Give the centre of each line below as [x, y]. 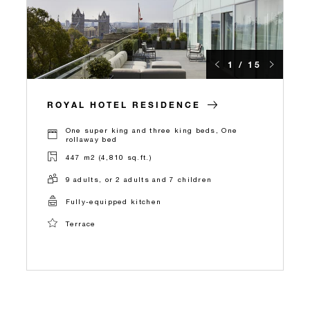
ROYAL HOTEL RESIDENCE [124, 105]
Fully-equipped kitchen [113, 201]
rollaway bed [91, 139]
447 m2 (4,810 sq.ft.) [108, 157]
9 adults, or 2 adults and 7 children [139, 179]
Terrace [81, 223]
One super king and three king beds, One [152, 130]
